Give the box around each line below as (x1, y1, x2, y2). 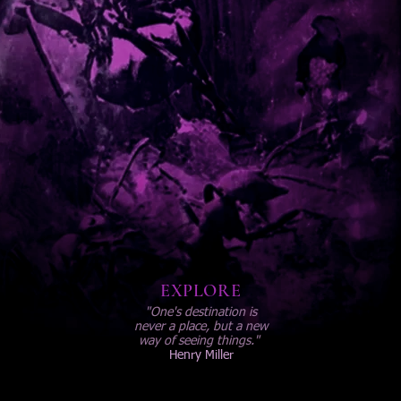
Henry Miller (168, 349, 234, 362)
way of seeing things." (139, 335, 260, 347)
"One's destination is (145, 306, 257, 319)
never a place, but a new (134, 320, 268, 333)
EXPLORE (160, 280, 242, 302)
